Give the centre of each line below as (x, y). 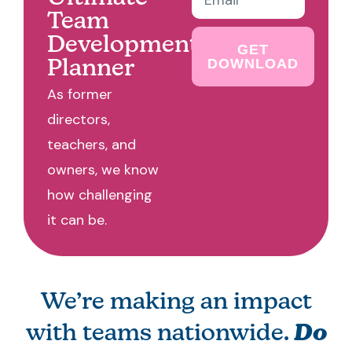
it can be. (77, 220)
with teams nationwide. (159, 335)
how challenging (100, 194)
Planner (91, 69)
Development (123, 46)
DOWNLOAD (253, 63)
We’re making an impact (176, 303)
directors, (79, 119)
